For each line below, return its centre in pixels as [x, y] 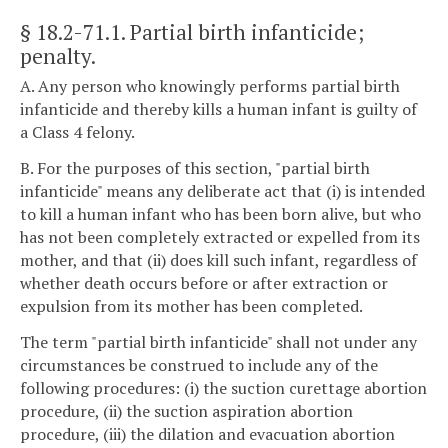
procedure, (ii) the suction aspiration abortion [186, 410]
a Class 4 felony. [77, 132]
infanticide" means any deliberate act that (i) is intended [222, 190]
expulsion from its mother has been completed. [191, 305]
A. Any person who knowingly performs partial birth [210, 86]
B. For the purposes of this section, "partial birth [195, 167]
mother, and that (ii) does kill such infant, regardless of [218, 259]
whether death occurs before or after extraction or [204, 282]
